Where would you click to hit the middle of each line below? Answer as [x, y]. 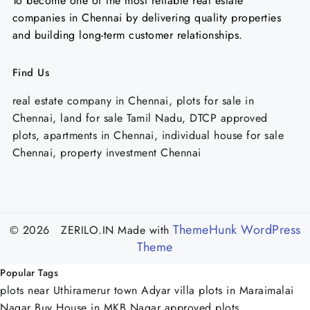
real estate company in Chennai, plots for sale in [133, 100]
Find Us [30, 72]
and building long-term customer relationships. [127, 35]
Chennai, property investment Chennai [107, 152]
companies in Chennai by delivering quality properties [146, 17]
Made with [144, 230]
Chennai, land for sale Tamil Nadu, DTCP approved [140, 118]
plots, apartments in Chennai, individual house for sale [148, 135]
